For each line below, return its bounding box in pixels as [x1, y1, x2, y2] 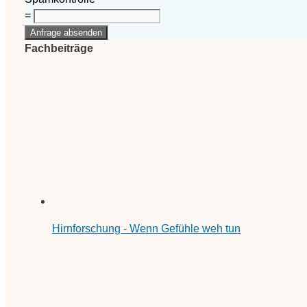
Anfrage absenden [30, 27, 102, 38]
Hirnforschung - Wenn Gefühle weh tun [52, 222, 241, 234]
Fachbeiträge [25, 42, 93, 54]
